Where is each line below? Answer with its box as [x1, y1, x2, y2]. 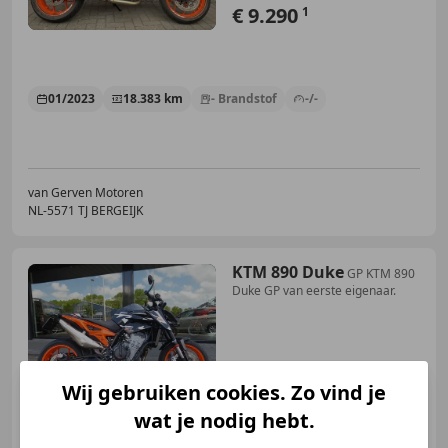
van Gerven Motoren [28, 184, 143, 202]
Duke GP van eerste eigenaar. [232, 282, 396, 300]
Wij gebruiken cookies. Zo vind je [62, 378, 386, 406]
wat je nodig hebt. [133, 406, 315, 434]
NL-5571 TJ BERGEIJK [28, 202, 143, 220]
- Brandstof [211, 90, 277, 108]
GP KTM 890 [347, 265, 415, 283]
